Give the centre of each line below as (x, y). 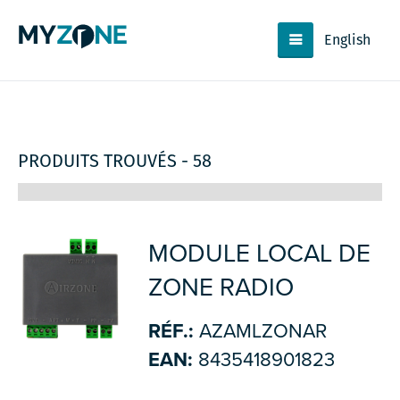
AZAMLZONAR (260, 331)
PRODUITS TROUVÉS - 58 (115, 161)
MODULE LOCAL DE (259, 254)
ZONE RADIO (221, 287)
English (348, 40)
